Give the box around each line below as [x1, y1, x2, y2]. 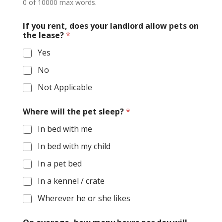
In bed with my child [37, 141, 111, 152]
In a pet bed [37, 158, 82, 169]
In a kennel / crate [37, 175, 105, 187]
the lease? [22, 30, 66, 41]
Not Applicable [37, 82, 92, 93]
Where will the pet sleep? [22, 106, 126, 117]
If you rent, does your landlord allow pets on [22, 20, 199, 32]
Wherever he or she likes [37, 193, 130, 204]
